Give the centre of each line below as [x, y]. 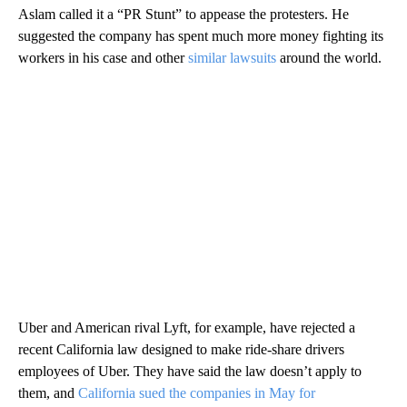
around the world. [331, 58]
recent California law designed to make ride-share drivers [181, 350]
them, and [48, 393]
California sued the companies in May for [197, 393]
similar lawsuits [234, 58]
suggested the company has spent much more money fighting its [201, 36]
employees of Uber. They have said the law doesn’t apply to [190, 372]
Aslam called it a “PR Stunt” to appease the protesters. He [184, 15]
